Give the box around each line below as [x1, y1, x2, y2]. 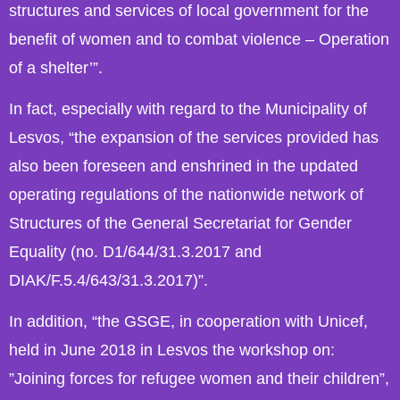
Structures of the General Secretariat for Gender [9, 213, 352, 232]
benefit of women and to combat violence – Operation [9, 29, 389, 48]
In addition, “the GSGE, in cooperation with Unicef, [9, 312, 368, 331]
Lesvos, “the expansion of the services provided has [9, 128, 379, 146]
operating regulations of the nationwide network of [9, 185, 363, 204]
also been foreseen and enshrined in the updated [9, 156, 358, 175]
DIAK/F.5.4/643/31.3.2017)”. [9, 271, 208, 289]
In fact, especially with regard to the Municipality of [9, 99, 367, 118]
